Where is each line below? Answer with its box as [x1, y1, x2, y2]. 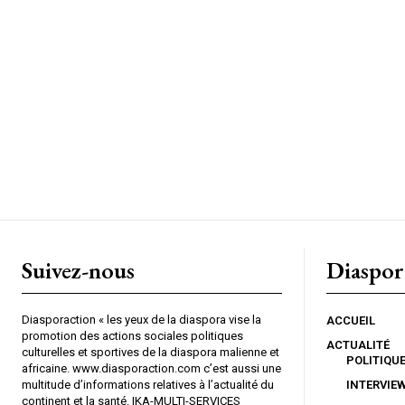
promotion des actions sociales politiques [22, 328, 243, 343]
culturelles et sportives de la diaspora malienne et [22, 344, 279, 359]
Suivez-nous [22, 254, 135, 286]
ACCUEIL [326, 313, 375, 327]
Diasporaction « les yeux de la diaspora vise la [22, 312, 261, 326]
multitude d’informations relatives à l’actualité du [22, 377, 274, 391]
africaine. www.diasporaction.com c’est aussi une [22, 361, 281, 375]
